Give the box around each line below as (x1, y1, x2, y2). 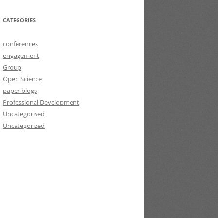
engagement (3, 51, 39, 60)
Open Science (3, 74, 42, 83)
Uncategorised (3, 109, 45, 118)
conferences (3, 39, 38, 48)
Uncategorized (3, 121, 45, 130)
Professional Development (3, 98, 79, 107)
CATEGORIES (3, 17, 36, 24)
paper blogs (3, 86, 37, 95)
